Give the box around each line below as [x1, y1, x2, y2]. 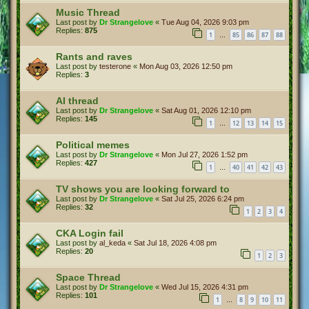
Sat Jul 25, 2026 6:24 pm [161, 195, 244, 203]
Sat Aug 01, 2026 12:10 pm [161, 106, 251, 114]
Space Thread [56, 272, 121, 283]
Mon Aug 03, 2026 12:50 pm [139, 62, 232, 70]
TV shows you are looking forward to [56, 183, 230, 195]
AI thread [56, 95, 99, 106]
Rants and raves [56, 51, 132, 62]
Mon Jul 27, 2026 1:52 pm [161, 150, 248, 159]
